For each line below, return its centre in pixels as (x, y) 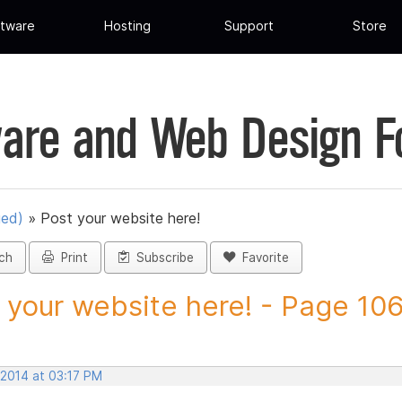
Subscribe (162, 258)
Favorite (262, 258)
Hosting (128, 26)
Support (249, 26)
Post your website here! (120, 218)
